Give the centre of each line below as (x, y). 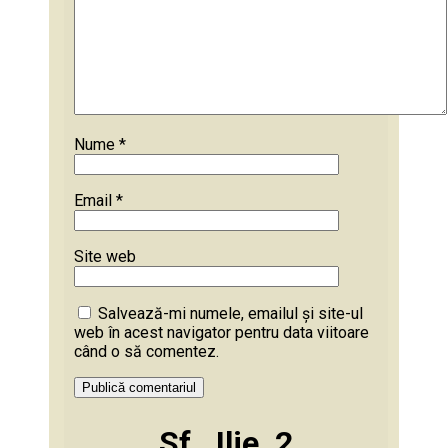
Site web (105, 256)
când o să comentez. (146, 351)
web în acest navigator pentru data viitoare (221, 332)
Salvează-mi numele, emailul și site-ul (230, 313)
